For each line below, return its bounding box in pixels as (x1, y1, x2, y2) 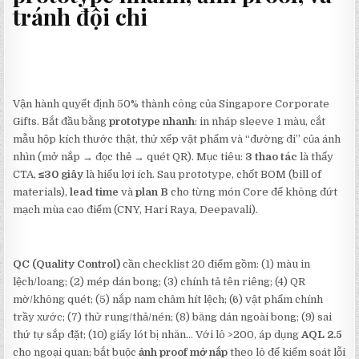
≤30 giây (38, 168, 84, 181)
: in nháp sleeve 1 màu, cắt (195, 115, 326, 128)
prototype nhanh (109, 115, 196, 128)
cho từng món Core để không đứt (168, 186, 338, 199)
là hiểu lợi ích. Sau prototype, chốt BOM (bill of (83, 168, 322, 181)
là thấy (297, 151, 334, 163)
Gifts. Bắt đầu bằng (13, 115, 110, 128)
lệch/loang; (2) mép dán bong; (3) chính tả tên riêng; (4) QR (13, 276, 306, 288)
